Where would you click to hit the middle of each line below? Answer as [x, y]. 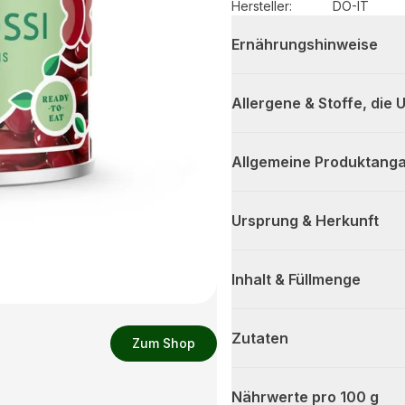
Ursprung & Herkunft [305, 221]
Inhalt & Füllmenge [296, 280]
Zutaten [260, 339]
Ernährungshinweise [305, 45]
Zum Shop [164, 343]
